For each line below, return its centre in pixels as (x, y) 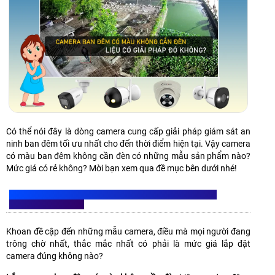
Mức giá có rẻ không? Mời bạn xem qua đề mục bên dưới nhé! (122, 168)
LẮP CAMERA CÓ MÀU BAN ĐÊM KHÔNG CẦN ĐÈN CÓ (113, 195)
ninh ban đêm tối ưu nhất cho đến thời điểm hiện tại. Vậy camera (128, 144)
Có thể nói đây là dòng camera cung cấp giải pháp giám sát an (128, 132)
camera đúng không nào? (55, 256)
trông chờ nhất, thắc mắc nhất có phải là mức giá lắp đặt (128, 244)
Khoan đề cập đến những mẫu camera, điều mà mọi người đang (128, 232)
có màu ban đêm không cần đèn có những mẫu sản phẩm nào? (128, 156)
